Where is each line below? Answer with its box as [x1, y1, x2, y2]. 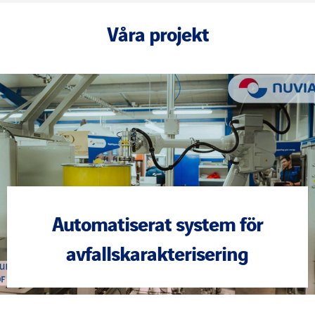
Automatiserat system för [51, 207, 263, 238]
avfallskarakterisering [66, 237, 249, 267]
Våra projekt [106, 18, 209, 48]
